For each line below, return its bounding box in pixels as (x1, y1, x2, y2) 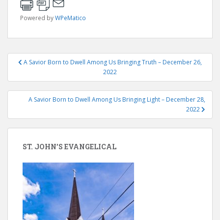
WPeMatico (55, 14, 86, 22)
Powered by (20, 14, 55, 22)
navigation (7, 64, 72, 80)
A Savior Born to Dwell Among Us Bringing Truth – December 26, (24, 58, 202, 66)
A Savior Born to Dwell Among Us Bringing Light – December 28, (28, 95, 205, 104)
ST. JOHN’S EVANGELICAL (23, 142, 116, 151)
